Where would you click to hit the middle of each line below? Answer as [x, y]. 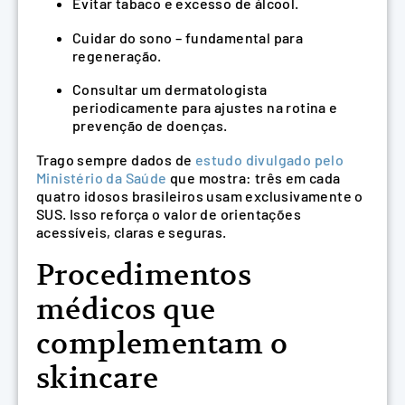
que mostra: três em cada [254, 178]
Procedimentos [144, 274]
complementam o [162, 343]
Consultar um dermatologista [170, 89]
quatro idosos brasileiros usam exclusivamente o [200, 196]
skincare [98, 377]
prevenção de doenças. [150, 126]
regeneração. [117, 55]
